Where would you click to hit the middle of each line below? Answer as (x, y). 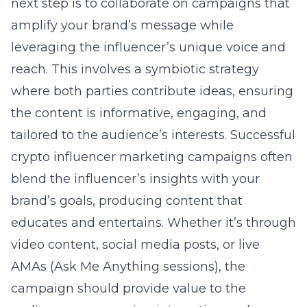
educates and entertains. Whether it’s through (153, 223)
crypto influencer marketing (98, 157)
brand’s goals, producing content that (127, 201)
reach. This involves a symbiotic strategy (135, 69)
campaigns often (238, 157)
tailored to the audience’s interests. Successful (153, 135)
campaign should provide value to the (128, 288)
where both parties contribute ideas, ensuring (152, 91)
